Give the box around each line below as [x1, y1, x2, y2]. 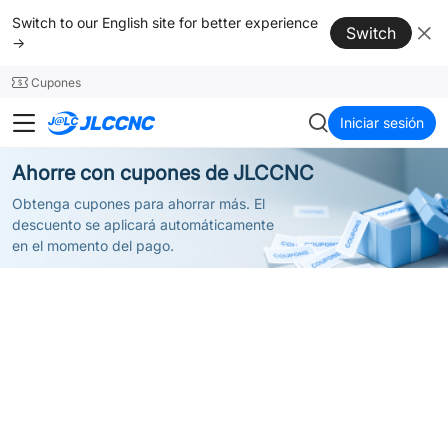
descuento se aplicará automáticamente [12, 215, 274, 233]
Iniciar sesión [340, 113, 424, 131]
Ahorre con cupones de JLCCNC [12, 160, 314, 185]
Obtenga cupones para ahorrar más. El [12, 194, 265, 212]
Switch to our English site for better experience [12, 14, 318, 31]
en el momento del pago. [12, 236, 174, 254]
